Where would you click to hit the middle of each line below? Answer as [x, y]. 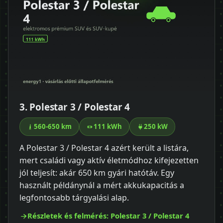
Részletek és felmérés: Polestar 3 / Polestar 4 [108, 216]
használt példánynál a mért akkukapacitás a [102, 185]
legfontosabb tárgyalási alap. [74, 198]
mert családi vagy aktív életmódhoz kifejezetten [109, 161]
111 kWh [108, 127]
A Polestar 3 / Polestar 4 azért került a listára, [104, 148]
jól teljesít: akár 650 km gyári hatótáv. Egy [97, 173]
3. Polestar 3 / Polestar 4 [75, 107]
